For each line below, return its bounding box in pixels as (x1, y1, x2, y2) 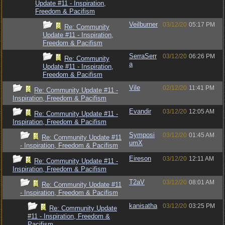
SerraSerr (129, 52, 157, 60)
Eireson (129, 155, 151, 162)
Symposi (129, 131, 155, 139)
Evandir (129, 107, 151, 115)
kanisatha (129, 202, 157, 209)
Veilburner (129, 21, 158, 28)
